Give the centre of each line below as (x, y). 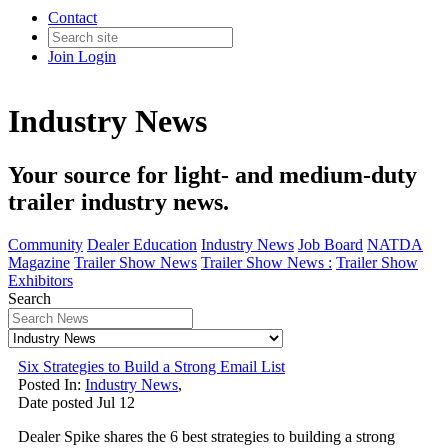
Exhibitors (40, 280)
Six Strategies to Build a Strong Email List (151, 366)
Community (45, 244)
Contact (72, 17)
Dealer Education (142, 244)
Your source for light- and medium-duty (212, 174)
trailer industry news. (118, 201)
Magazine (39, 262)
